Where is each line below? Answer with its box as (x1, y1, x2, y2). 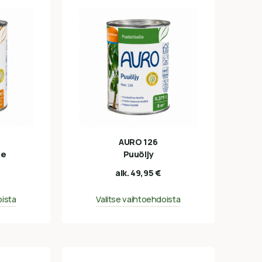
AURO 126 (119, 136, 158, 147)
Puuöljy (123, 148, 154, 160)
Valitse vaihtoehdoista (96, 193, 181, 205)
